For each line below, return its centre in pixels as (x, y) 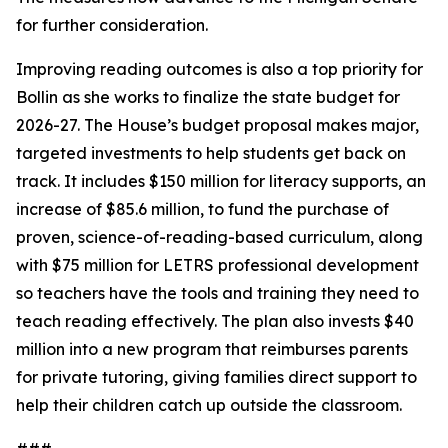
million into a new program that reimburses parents (212, 349)
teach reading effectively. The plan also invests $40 (215, 321)
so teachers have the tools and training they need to (217, 293)
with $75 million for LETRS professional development (217, 265)
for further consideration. (112, 25)
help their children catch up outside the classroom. (209, 405)
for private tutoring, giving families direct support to (216, 377)
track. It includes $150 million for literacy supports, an (221, 181)
